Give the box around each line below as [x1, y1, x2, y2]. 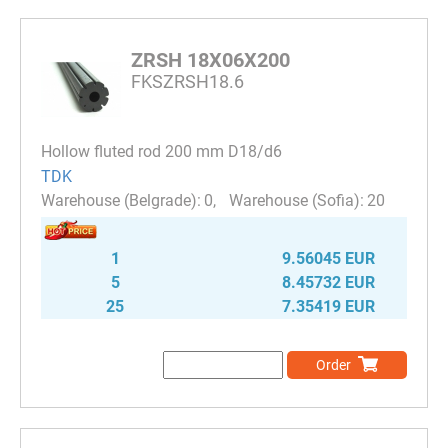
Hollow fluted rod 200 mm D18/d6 [41, 142, 282, 162]
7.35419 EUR [282, 296, 375, 316]
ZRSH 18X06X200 [131, 48, 290, 73]
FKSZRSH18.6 [131, 71, 244, 93]
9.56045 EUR [282, 248, 375, 268]
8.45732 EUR [282, 272, 375, 292]
